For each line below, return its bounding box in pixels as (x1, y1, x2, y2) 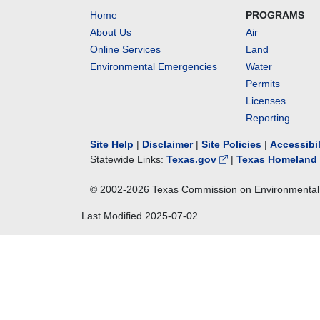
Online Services (90, 44, 161, 55)
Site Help (90, 139, 134, 150)
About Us (90, 26, 131, 38)
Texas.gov (166, 154, 219, 165)
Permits (246, 78, 281, 89)
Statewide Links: (90, 154, 166, 165)
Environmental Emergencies (90, 61, 217, 72)
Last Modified (81, 210, 145, 221)
